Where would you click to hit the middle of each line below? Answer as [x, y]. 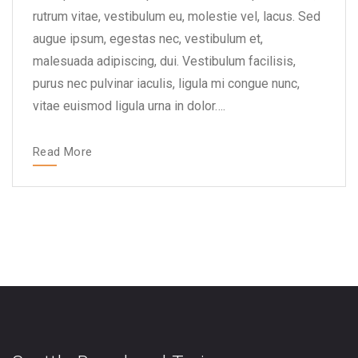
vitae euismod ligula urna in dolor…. [129, 106]
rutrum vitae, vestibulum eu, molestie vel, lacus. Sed [177, 16]
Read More [63, 152]
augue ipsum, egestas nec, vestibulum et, [148, 39]
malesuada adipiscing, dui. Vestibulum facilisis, [164, 61]
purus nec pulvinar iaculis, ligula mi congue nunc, [166, 84]
